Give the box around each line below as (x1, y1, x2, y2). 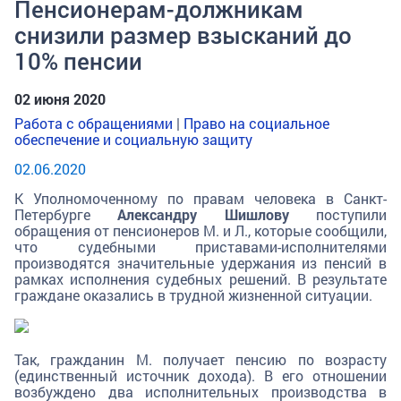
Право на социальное (183, 113, 329, 132)
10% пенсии (14, 45, 142, 76)
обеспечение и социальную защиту (14, 129, 252, 149)
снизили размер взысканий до (14, 19, 352, 50)
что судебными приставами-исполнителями (14, 237, 387, 257)
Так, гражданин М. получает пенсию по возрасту (14, 349, 387, 369)
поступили (288, 205, 388, 225)
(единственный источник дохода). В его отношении (14, 365, 387, 385)
